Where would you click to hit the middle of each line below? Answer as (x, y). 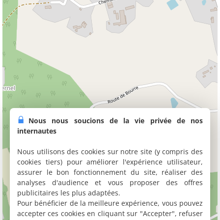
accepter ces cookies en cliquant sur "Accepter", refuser (110, 213)
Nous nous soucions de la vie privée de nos (116, 121)
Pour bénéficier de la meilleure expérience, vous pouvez (110, 203)
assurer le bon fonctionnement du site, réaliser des (110, 172)
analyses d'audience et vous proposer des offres (110, 182)
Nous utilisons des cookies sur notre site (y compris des (110, 151)
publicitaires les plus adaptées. (69, 193)
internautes (37, 131)
